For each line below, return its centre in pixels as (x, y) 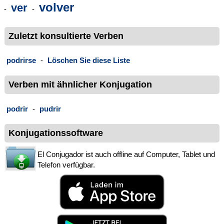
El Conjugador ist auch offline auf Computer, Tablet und (126, 154)
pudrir (50, 109)
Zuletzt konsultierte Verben (66, 36)
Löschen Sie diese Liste (89, 60)
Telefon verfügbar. (66, 165)
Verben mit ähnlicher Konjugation (80, 85)
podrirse (21, 60)
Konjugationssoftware (56, 133)
